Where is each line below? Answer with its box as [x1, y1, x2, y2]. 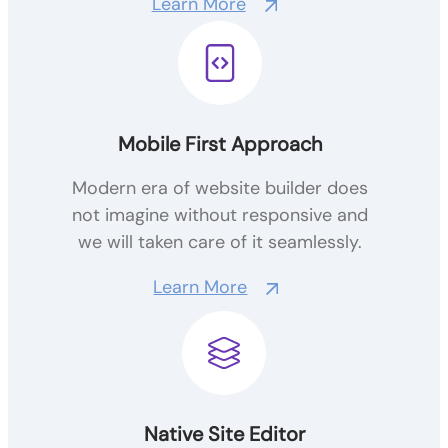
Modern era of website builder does [72, 176, 369, 200]
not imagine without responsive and [72, 203, 369, 227]
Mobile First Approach [118, 131, 323, 157]
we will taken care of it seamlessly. [78, 230, 363, 254]
